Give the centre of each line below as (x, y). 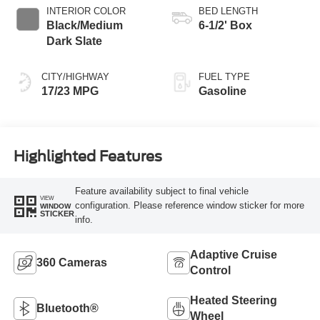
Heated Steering (234, 300)
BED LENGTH (228, 11)
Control (210, 270)
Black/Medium (84, 25)
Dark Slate (74, 41)
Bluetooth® (67, 308)
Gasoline (222, 91)
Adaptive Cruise (234, 254)
